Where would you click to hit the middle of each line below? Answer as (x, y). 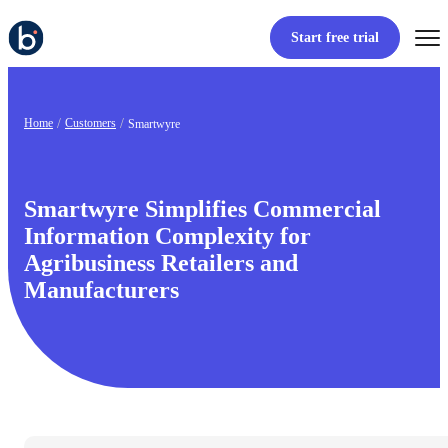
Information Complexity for (167, 236)
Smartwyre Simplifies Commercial (202, 209)
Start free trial (334, 38)
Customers (90, 123)
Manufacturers (101, 290)
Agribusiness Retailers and (161, 263)
